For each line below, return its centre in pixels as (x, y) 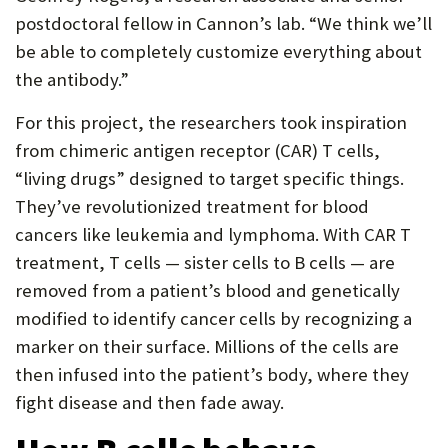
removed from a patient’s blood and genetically (207, 290)
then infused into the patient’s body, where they (212, 374)
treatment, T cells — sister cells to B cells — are (205, 262)
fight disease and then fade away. (149, 402)
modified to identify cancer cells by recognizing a (213, 318)
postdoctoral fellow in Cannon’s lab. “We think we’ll (223, 23)
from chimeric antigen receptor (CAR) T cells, (197, 150)
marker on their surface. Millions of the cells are (207, 346)
